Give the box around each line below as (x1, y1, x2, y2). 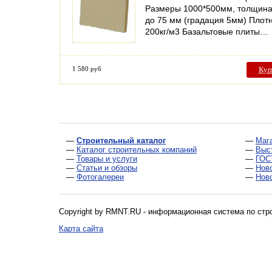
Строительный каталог (76, 135, 166, 145)
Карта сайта (59, 223, 103, 233)
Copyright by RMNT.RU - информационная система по (59, 206, 257, 216)
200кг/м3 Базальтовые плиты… (145, 26, 268, 36)
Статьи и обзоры (76, 163, 137, 172)
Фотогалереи (76, 172, 124, 182)
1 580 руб (72, 64, 101, 72)
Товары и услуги (76, 154, 137, 163)
